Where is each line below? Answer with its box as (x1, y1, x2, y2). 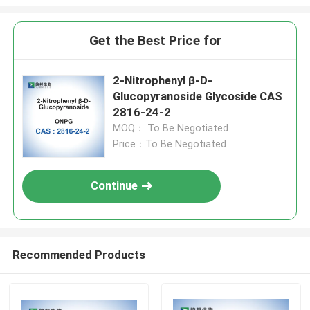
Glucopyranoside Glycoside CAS (113, 89, 283, 104)
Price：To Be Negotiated (113, 138, 227, 150)
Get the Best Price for (89, 33, 221, 49)
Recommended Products (12, 247, 145, 262)
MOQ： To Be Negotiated (113, 122, 229, 134)
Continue (91, 179, 138, 193)
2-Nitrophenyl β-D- (113, 73, 213, 88)
